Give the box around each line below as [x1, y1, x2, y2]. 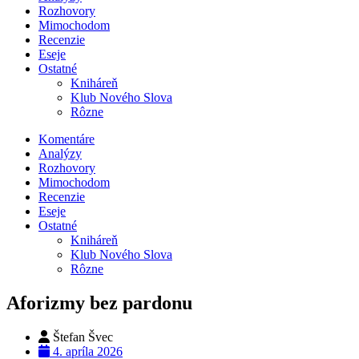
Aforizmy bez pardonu [6, 292, 192, 313]
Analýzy [38, 147, 82, 160]
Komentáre [38, 132, 95, 146]
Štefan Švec [53, 329, 113, 344]
